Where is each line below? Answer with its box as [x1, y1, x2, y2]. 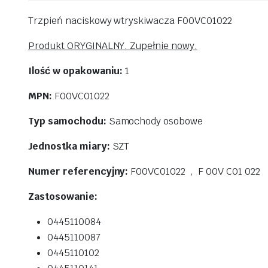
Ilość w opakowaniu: [28, 65, 123, 77]
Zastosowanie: [28, 190, 98, 203]
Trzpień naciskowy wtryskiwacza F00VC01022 [28, 14, 232, 27]
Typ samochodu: [28, 115, 106, 127]
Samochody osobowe [106, 115, 203, 127]
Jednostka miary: [28, 140, 110, 153]
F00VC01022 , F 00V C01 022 [128, 165, 260, 178]
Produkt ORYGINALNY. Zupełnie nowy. [28, 39, 197, 52]
